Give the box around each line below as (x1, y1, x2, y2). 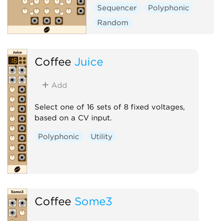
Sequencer (97, 3, 137, 12)
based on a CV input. (34, 113, 112, 122)
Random (97, 18, 129, 27)
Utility (91, 132, 113, 141)
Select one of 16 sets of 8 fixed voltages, (34, 102, 185, 111)
